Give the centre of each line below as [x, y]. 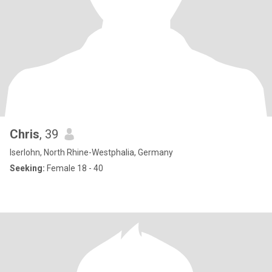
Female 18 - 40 [74, 168]
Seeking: [27, 168]
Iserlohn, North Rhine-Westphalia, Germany [91, 152]
